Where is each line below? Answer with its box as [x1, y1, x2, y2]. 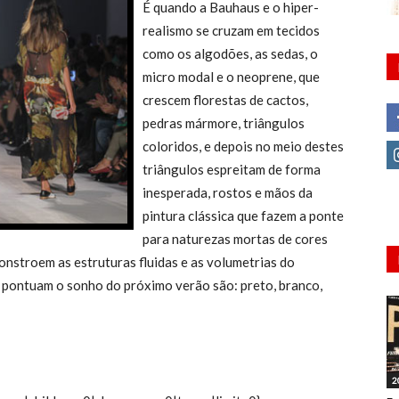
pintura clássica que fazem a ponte [142, 208, 344, 224]
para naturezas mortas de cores [142, 231, 328, 247]
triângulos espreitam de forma [142, 161, 321, 177]
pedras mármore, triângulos [142, 115, 305, 131]
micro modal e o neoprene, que [142, 69, 320, 85]
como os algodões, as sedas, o [142, 45, 318, 61]
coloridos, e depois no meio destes [142, 138, 344, 154]
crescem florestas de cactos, [142, 92, 308, 108]
